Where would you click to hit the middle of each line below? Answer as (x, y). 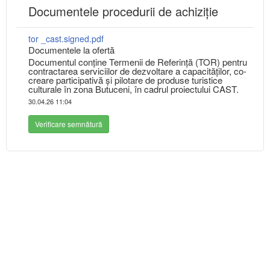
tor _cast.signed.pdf (66, 39)
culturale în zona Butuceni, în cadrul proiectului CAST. (133, 89)
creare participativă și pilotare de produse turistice (125, 80)
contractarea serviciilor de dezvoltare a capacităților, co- (137, 71)
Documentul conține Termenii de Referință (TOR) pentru (138, 62)
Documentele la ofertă (71, 50)
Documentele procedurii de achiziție (123, 11)
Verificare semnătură (69, 124)
